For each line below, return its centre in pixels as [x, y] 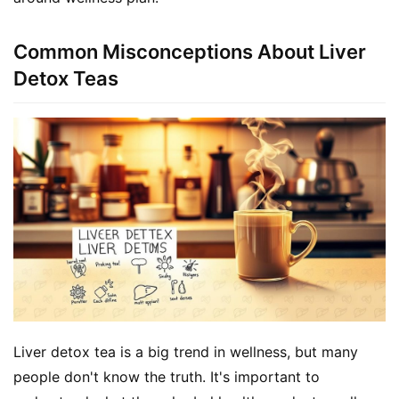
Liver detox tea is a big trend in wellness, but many [186, 352]
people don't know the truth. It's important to [167, 377]
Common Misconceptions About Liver [190, 51]
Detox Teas [66, 78]
